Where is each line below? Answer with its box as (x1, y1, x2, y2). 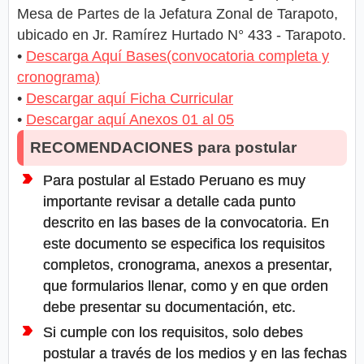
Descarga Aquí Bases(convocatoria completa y (26, 48, 329, 65)
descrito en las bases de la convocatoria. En (43, 214, 329, 232)
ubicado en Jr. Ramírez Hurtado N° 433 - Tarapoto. (17, 27, 346, 44)
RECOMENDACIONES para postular (30, 139, 297, 157)
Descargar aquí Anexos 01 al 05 (26, 111, 234, 128)
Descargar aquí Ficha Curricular (26, 90, 233, 107)
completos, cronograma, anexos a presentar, (43, 257, 332, 274)
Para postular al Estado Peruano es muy (43, 172, 305, 189)
